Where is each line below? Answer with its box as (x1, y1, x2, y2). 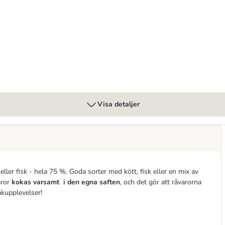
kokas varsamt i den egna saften (12, 177, 120, 187)
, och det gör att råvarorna (120, 177, 201, 187)
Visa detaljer (97, 99, 140, 109)
